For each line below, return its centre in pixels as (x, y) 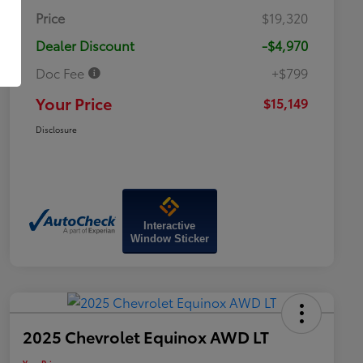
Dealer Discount (85, 45)
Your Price (74, 103)
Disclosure (56, 130)
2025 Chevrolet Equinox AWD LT (146, 337)
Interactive (170, 226)
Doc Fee (62, 73)
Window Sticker (169, 239)
